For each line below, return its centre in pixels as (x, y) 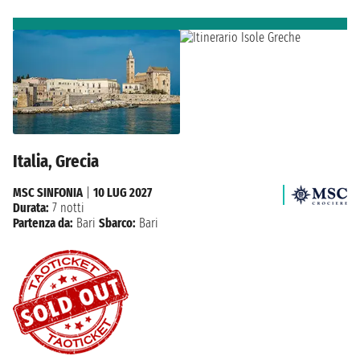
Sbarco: (117, 223)
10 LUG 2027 (123, 192)
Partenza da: (43, 223)
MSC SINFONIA (48, 192)
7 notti (67, 207)
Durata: (31, 207)
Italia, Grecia (56, 161)
